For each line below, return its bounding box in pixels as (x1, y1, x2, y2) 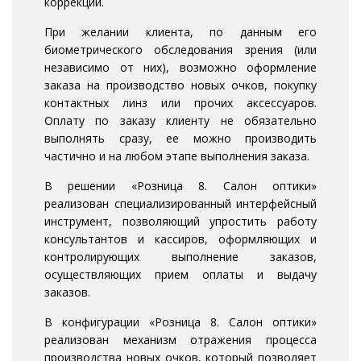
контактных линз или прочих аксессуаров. (44, 95, 317, 111)
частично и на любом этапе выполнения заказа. (44, 148, 309, 164)
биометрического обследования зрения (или (44, 42, 317, 58)
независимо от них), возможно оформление (44, 60, 317, 76)
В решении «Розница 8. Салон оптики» (44, 178, 317, 194)
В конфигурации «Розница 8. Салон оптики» (44, 314, 317, 330)
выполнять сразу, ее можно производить (44, 131, 317, 147)
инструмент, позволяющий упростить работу (44, 214, 317, 230)
